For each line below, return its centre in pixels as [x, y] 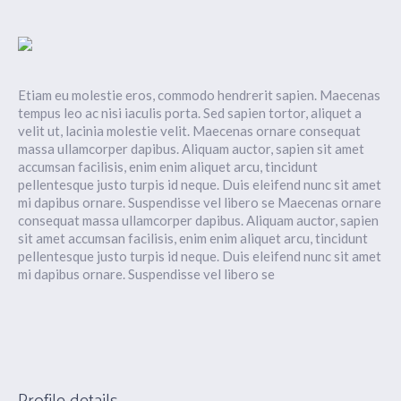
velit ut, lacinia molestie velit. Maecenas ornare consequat [190, 131]
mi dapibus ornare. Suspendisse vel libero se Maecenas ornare [200, 203]
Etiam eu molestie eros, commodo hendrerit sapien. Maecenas [200, 95]
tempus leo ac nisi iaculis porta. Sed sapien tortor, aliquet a [190, 113]
